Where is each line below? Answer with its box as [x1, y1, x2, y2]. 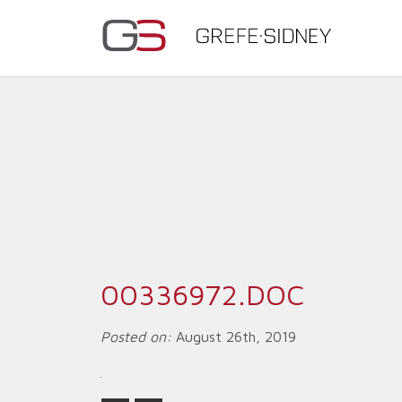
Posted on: [100, 328, 171, 345]
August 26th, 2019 [171, 328, 296, 345]
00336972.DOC [100, 277, 304, 311]
